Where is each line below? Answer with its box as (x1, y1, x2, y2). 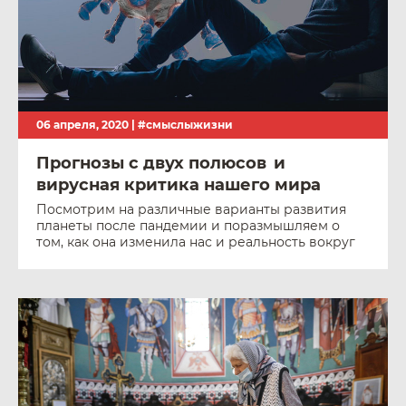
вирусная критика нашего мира (36, 175, 321, 195)
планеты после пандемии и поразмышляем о (36, 217, 340, 234)
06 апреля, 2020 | (36, 118, 138, 131)
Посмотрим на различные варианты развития (36, 201, 346, 217)
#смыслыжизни (138, 118, 233, 131)
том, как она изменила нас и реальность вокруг (36, 234, 355, 250)
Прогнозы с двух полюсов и (36, 153, 285, 173)
